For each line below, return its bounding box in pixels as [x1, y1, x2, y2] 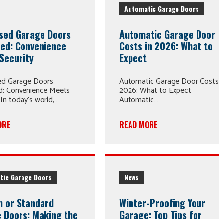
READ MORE [119, 119, 158, 131]
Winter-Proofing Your [119, 196, 206, 211]
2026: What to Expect [119, 84, 192, 97]
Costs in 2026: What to [119, 38, 213, 53]
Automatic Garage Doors [124, 3, 199, 14]
